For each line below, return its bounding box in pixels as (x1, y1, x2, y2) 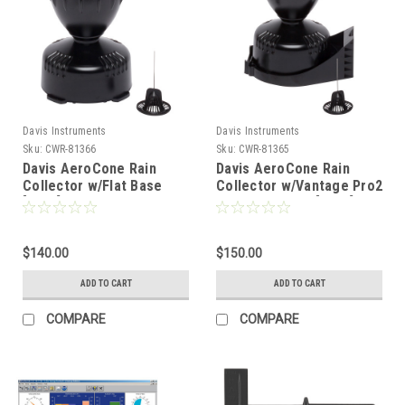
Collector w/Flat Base (23, 176, 163, 194)
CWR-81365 (239, 142, 290, 155)
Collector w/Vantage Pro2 (216, 176, 382, 194)
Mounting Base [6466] (216, 193, 353, 212)
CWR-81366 (45, 142, 97, 155)
